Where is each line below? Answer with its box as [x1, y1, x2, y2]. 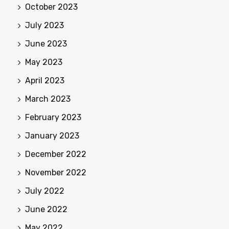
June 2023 [25, 39, 67, 49]
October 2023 [25, 2, 78, 12]
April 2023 [25, 76, 64, 85]
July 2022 [25, 186, 64, 196]
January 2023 [25, 131, 79, 141]
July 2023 [25, 20, 64, 30]
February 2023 [25, 112, 81, 122]
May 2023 [25, 57, 62, 67]
